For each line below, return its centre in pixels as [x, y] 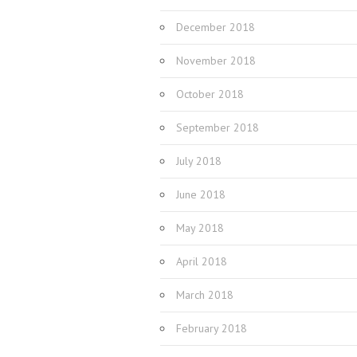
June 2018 [201, 195]
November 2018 [216, 61]
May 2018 [200, 228]
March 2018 [205, 295]
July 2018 [199, 161]
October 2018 [210, 94]
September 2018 [218, 128]
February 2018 [212, 329]
